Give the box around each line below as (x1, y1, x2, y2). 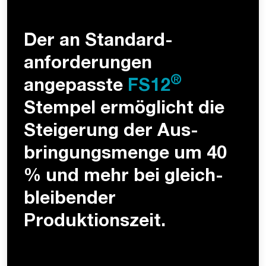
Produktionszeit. (24, 214, 166, 232)
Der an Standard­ (24, 33, 173, 52)
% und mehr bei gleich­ (24, 169, 223, 187)
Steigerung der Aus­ (24, 123, 198, 142)
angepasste (24, 78, 128, 97)
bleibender (24, 191, 116, 210)
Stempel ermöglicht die (24, 101, 224, 119)
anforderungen (24, 56, 152, 74)
